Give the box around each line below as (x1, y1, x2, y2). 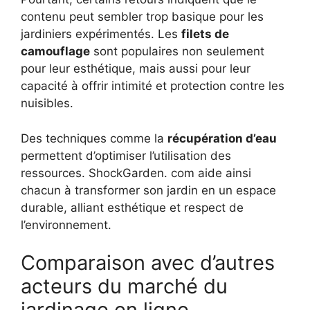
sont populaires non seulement (90, 44, 264, 59)
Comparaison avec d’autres (21, 250, 275, 275)
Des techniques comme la (21, 131, 167, 145)
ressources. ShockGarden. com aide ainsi (21, 165, 251, 180)
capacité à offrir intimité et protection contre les (21, 79, 284, 93)
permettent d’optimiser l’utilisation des (21, 148, 231, 163)
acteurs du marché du (21, 274, 228, 299)
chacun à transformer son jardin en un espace (21, 183, 276, 197)
